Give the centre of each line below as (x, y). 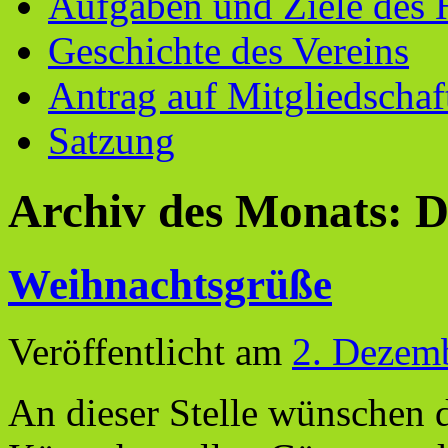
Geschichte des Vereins (228, 50)
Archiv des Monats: (211, 211)
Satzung (111, 140)
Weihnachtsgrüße (170, 284)
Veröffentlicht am (145, 351)
